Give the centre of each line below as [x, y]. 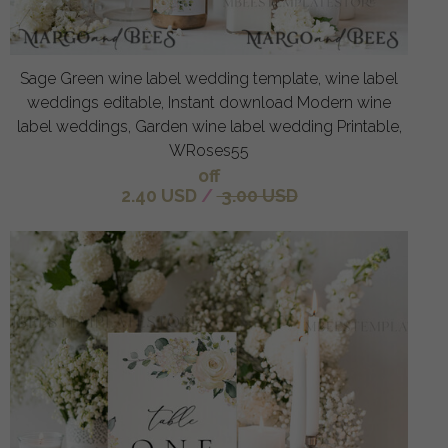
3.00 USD [257, 195]
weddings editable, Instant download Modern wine [209, 102]
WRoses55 [209, 150]
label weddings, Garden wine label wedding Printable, [209, 126]
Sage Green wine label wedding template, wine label [209, 78]
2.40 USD [158, 195]
